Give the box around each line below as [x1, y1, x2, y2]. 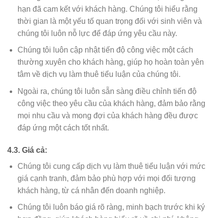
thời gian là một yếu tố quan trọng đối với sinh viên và [17, 17, 202, 25]
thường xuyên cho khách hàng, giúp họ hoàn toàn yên [17, 58, 204, 67]
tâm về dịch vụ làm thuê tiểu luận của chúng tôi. [17, 70, 181, 79]
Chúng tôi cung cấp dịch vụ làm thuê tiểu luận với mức [17, 162, 205, 170]
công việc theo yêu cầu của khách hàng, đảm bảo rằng [17, 99, 205, 108]
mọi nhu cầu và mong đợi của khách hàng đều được [17, 111, 198, 120]
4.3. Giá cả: [7, 145, 47, 154]
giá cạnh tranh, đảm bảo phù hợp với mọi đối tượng [17, 174, 196, 182]
